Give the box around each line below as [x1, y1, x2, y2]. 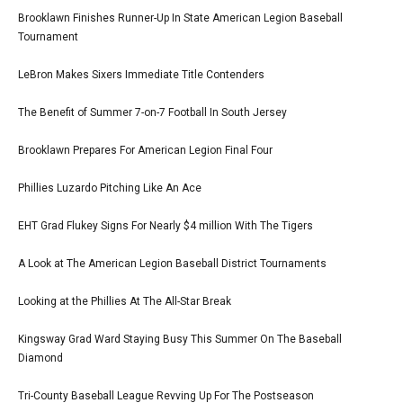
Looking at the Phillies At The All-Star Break [18, 294, 231, 308]
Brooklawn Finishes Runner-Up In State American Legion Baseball [18, 11, 343, 24]
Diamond [18, 351, 63, 364]
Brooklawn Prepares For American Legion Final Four [18, 143, 273, 157]
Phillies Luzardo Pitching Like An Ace [18, 181, 201, 194]
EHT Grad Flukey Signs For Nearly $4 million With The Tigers [18, 219, 313, 232]
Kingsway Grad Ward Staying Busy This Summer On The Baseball [18, 332, 342, 345]
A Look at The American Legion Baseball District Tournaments [18, 256, 327, 270]
